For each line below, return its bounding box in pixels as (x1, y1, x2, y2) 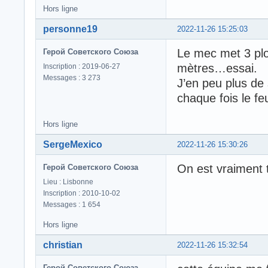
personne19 (43, 23, 98, 34)
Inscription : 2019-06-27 (43, 62, 120, 71)
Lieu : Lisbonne (43, 177, 93, 186)
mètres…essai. (177, 61, 257, 75)
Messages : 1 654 (43, 200, 100, 209)
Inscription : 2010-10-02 (43, 188, 120, 197)
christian (43, 239, 83, 250)
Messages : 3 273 (43, 73, 100, 82)
